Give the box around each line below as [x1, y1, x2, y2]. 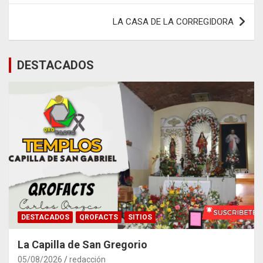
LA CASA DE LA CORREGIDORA [113, 16, 234, 28]
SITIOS [128, 213, 152, 222]
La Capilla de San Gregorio [18, 238, 147, 251]
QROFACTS [79, 213, 118, 222]
